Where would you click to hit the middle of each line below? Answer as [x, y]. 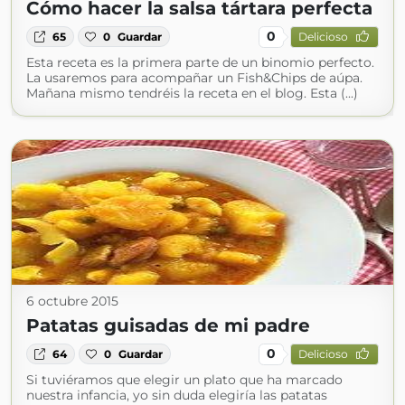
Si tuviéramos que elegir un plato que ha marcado [184, 379]
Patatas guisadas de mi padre [168, 325]
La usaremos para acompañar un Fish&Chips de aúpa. [194, 77]
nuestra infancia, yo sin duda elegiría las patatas [177, 395]
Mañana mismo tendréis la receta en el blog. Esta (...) [192, 93]
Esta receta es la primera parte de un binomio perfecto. [200, 62]
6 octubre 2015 [72, 301]
